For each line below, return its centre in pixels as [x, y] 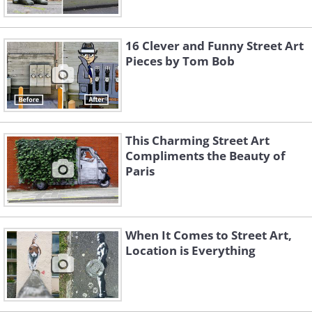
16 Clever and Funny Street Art [214, 46]
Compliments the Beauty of [205, 156]
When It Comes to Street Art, [209, 235]
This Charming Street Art [197, 140]
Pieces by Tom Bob [180, 61]
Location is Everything [190, 250]
